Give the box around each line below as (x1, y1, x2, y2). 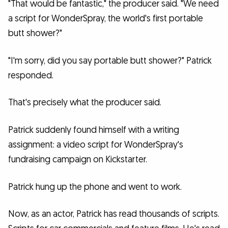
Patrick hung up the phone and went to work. (8, 181, 182, 193)
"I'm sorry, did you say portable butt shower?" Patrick (8, 54, 212, 67)
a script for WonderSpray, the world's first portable (8, 13, 203, 25)
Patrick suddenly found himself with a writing (8, 124, 179, 136)
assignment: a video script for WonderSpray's (8, 139, 183, 151)
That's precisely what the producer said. (8, 97, 161, 109)
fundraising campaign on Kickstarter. (8, 154, 147, 166)
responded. (8, 69, 53, 81)
